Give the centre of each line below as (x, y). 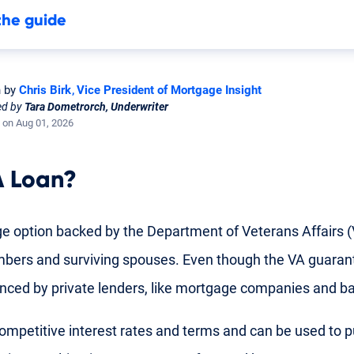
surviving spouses (119, 259)
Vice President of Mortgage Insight (169, 90)
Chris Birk (45, 90)
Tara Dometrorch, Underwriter (96, 106)
